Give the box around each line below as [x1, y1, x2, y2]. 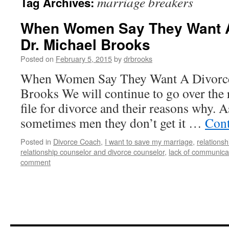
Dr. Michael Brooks [20, 34, 150, 55]
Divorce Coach [53, 136, 101, 147]
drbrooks [124, 53, 152, 64]
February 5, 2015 [56, 53, 112, 64]
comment [20, 156, 51, 167]
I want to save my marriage [105, 136, 193, 147]
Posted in [20, 136, 51, 147]
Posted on [20, 53, 54, 64]
